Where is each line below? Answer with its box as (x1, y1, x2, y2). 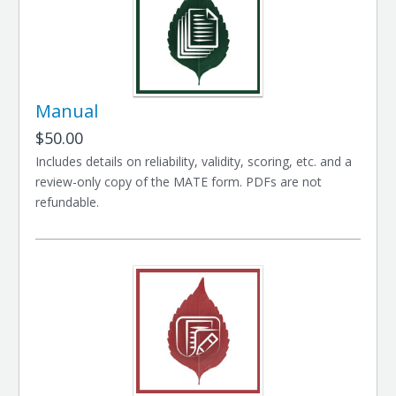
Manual (35, 99, 99, 123)
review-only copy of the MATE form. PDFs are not (35, 173, 323, 190)
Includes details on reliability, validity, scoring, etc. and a (35, 153, 353, 170)
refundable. (35, 194, 100, 210)
